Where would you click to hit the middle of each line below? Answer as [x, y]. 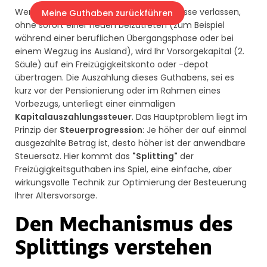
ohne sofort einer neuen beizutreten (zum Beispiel [120, 25]
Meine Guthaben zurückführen [107, 13]
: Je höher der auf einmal [195, 130]
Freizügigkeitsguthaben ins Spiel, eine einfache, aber [123, 170]
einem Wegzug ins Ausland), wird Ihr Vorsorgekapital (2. [130, 52]
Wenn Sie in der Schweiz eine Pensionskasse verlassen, [128, 12]
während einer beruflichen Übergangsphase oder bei [124, 38]
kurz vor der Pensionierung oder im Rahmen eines [118, 91]
